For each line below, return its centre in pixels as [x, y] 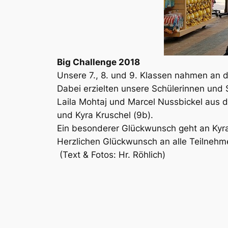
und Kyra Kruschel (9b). [105, 115]
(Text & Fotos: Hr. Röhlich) [111, 154]
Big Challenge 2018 [98, 62]
